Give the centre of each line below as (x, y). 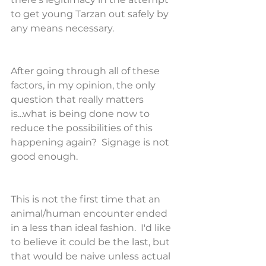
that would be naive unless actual (92, 256)
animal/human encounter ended (90, 213)
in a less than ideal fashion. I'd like (92, 228)
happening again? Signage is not (91, 142)
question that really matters (78, 99)
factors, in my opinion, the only (84, 85)
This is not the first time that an (87, 199)
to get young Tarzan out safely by (91, 14)
